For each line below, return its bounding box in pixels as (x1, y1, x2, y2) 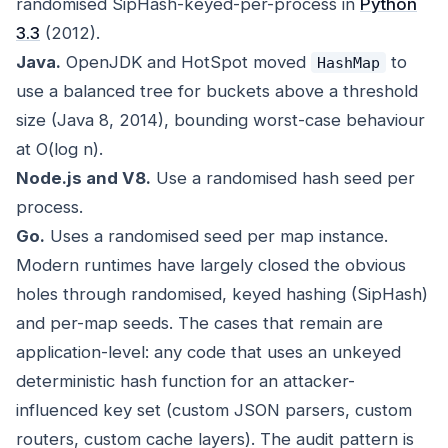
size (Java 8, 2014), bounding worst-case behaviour (16, 110, 425, 131)
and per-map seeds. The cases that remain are (16, 313, 383, 334)
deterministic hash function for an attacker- (16, 371, 355, 392)
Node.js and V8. (16, 168, 151, 189)
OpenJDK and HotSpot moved (61, 52, 311, 73)
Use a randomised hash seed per (151, 168, 415, 189)
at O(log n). (16, 139, 103, 160)
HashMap (316, 54, 380, 72)
